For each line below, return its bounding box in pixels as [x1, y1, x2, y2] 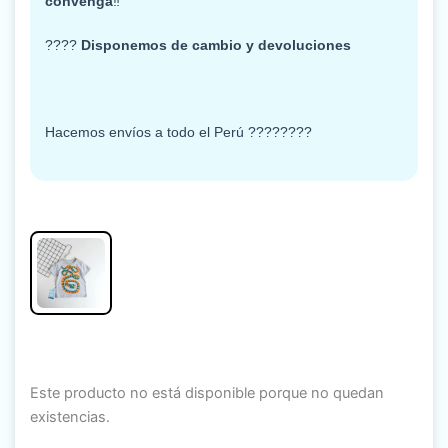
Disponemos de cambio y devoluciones [77, 36, 351, 53]
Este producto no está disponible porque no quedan [30, 383, 384, 402]
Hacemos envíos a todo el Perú [45, 123, 248, 140]
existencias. [30, 407, 110, 426]
